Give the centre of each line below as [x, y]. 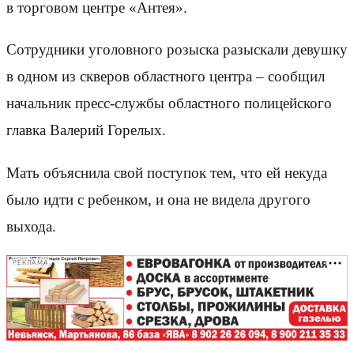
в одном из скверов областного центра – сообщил [166, 77]
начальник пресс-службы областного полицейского [169, 104]
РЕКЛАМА [31, 263]
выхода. [31, 226]
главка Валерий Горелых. [86, 130]
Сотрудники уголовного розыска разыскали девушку [177, 50]
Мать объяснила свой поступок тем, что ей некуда [167, 172]
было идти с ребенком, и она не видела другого [158, 199]
